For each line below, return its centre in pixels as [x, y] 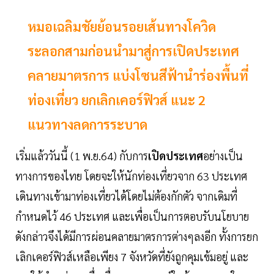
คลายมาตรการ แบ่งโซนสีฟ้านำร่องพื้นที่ [138, 76]
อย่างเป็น [223, 156]
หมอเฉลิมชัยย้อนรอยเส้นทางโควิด [122, 27]
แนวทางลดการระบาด [87, 124]
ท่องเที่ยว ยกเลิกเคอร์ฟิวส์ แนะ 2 [117, 100]
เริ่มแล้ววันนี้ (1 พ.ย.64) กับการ [82, 156]
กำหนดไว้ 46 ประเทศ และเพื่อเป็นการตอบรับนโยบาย [132, 217]
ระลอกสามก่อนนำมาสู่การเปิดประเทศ [133, 51]
